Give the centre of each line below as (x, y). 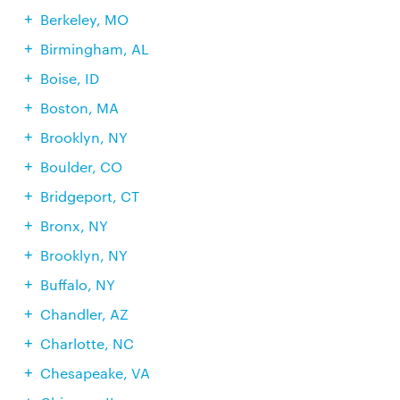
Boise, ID (69, 78)
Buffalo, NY (77, 284)
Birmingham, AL (94, 49)
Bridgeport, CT (89, 196)
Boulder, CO (81, 167)
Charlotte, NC (87, 343)
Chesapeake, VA (95, 373)
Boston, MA (79, 108)
